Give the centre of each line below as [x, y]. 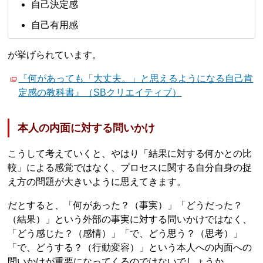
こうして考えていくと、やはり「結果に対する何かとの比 [130, 154]
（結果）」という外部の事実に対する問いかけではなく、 [130, 220]
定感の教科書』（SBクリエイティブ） [100, 92]
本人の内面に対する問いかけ [87, 128]
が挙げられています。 [55, 55]
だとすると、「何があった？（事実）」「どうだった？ [125, 205]
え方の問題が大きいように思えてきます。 [97, 182]
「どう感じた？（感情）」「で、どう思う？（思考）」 [125, 234]
